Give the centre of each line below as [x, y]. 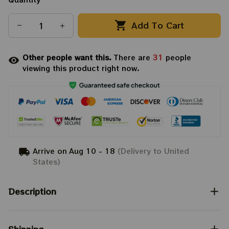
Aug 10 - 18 [92, 151]
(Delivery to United [152, 151]
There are [133, 57]
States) [47, 161]
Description [32, 191]
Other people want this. [68, 57]
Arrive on [50, 151]
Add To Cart [158, 25]
